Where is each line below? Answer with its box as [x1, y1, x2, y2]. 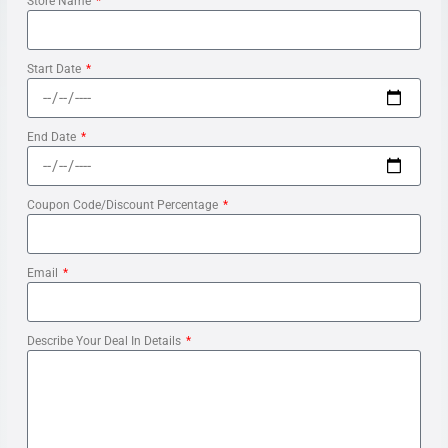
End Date [26, 130, 79, 144]
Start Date [26, 62, 84, 76]
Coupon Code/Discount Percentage [26, 198, 221, 212]
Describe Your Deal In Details [26, 334, 184, 348]
